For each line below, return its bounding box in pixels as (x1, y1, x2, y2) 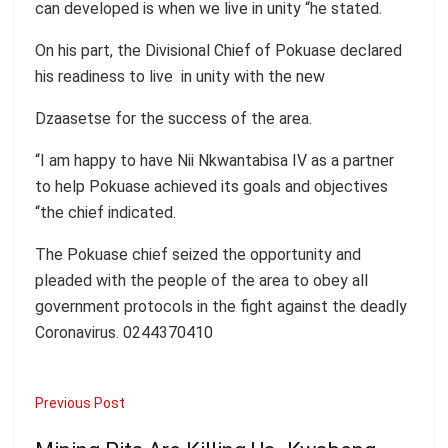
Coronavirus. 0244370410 (35, 322, 213, 342)
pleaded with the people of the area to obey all (35, 270, 368, 290)
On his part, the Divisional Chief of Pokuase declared (35, 40, 402, 60)
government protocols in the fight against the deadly (35, 296, 407, 316)
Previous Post (35, 394, 125, 411)
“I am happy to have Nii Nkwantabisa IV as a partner (35, 150, 394, 170)
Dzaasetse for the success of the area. (35, 108, 312, 128)
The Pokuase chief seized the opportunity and (35, 244, 361, 264)
